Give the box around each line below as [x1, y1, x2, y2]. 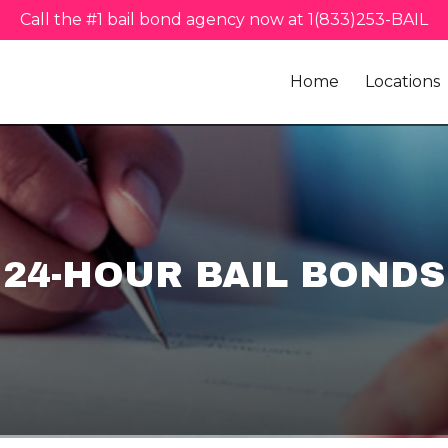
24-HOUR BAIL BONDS [3, 255, 445, 296]
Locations [364, 72, 440, 91]
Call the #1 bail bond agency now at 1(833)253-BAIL [20, 10, 428, 29]
